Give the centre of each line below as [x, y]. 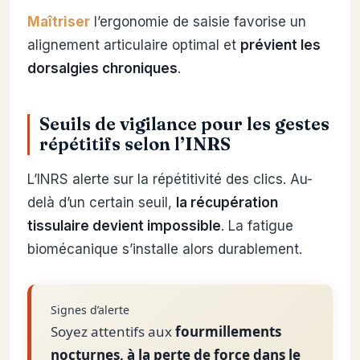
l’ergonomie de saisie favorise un [198, 22]
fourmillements [228, 332]
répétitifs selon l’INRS [135, 144]
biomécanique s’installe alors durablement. [165, 249]
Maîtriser [59, 22]
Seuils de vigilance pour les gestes [184, 124]
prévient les [280, 45]
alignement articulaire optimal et [134, 45]
